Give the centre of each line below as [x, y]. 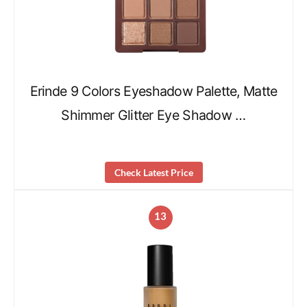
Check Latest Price [153, 172]
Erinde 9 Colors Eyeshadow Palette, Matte [153, 91]
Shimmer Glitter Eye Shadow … [153, 115]
